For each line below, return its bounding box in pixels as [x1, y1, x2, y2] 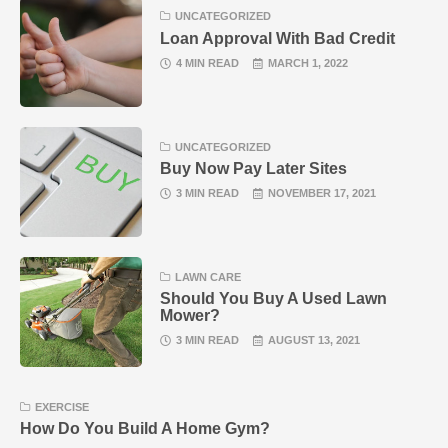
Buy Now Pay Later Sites [160, 158, 348, 177]
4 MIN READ [176, 56, 240, 69]
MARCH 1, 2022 [268, 56, 349, 69]
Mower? [160, 305, 221, 324]
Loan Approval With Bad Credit [160, 28, 396, 47]
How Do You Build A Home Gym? [20, 419, 270, 438]
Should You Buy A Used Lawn [160, 288, 388, 307]
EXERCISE [35, 400, 89, 413]
